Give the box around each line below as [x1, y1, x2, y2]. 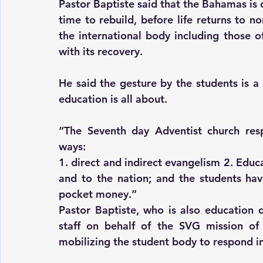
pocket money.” [59, 187, 137, 201]
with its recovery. [59, 45, 143, 59]
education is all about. [59, 92, 167, 106]
